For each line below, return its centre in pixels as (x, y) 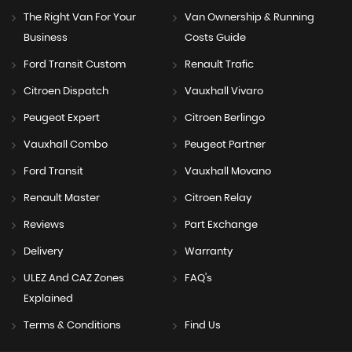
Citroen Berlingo (224, 118)
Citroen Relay (218, 198)
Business (46, 38)
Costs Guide (215, 38)
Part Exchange (221, 225)
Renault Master (62, 198)
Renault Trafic (219, 64)
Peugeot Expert (62, 118)
